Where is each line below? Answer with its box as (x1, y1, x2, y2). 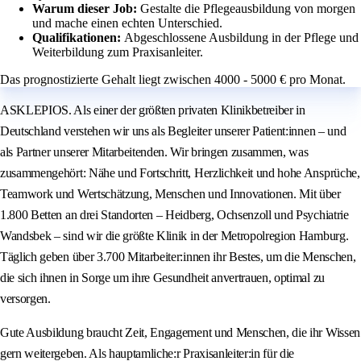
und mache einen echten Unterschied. (32, 16, 222, 31)
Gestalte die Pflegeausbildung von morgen (140, 2, 355, 16)
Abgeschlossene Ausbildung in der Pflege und (124, 31, 359, 45)
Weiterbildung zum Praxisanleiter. (32, 45, 203, 60)
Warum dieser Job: (32, 2, 140, 16)
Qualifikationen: (32, 31, 124, 45)
